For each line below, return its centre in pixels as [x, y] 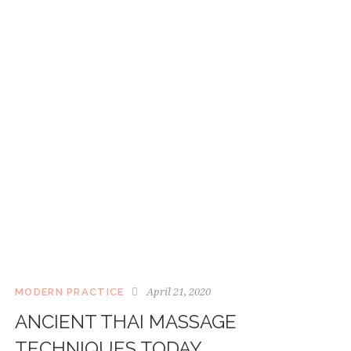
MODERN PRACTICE [70, 292]
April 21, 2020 [179, 292]
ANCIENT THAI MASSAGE [126, 322]
